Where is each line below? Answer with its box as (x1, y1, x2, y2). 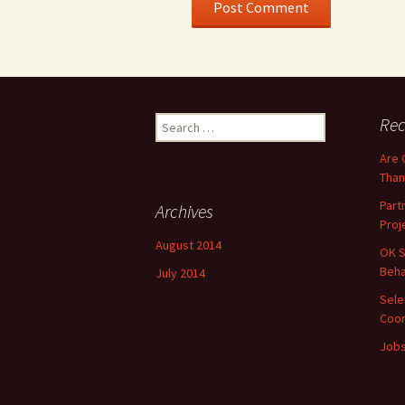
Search (155, 113, 193, 129)
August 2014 (155, 237, 221, 253)
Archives (155, 200, 213, 222)
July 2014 (155, 265, 205, 281)
